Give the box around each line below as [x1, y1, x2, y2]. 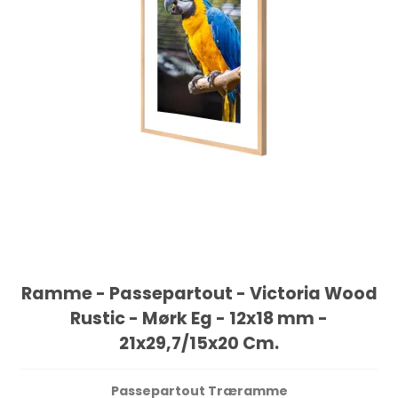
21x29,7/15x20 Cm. [119, 330, 279, 355]
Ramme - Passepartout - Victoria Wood [20, 281, 378, 306]
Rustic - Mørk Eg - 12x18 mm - [70, 306, 328, 330]
